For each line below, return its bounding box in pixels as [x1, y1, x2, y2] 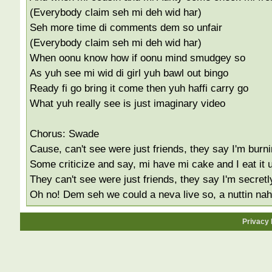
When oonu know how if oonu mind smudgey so [29, 52, 245, 64]
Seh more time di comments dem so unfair [29, 21, 222, 33]
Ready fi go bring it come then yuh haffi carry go [29, 82, 248, 94]
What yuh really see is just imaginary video [29, 97, 225, 109]
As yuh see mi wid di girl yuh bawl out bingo [29, 67, 228, 79]
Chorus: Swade [29, 127, 99, 140]
